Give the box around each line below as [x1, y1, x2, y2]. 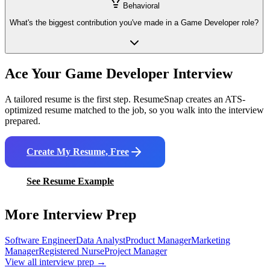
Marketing [191, 235, 230, 246]
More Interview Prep [5, 207, 136, 223]
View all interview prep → [5, 257, 106, 268]
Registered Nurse [39, 246, 104, 257]
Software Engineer [5, 235, 76, 246]
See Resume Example [27, 175, 114, 186]
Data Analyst [76, 235, 125, 246]
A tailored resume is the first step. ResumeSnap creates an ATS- [5, 93, 245, 104]
